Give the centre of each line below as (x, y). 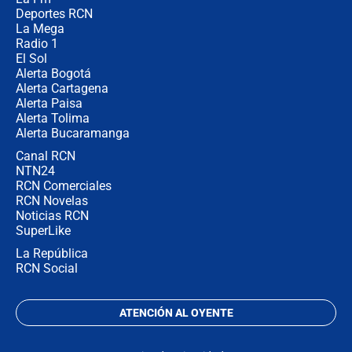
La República (52, 254)
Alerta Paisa (49, 104)
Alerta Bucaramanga (73, 134)
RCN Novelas (52, 201)
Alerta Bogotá (53, 74)
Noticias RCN (52, 216)
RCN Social (47, 269)
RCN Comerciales (64, 186)
